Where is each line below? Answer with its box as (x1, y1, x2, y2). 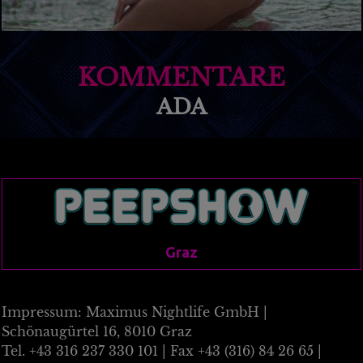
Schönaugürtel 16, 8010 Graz (2, 322, 193, 340)
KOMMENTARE (77, 62, 285, 93)
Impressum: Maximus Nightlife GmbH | (2, 303, 268, 320)
